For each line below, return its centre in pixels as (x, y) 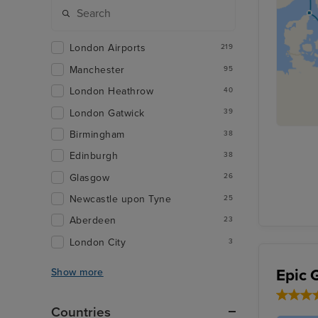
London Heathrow (112, 92)
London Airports (108, 48)
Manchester (97, 70)
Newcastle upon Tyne (121, 199)
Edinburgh (94, 156)
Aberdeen (93, 221)
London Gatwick (107, 113)
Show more (77, 272)
